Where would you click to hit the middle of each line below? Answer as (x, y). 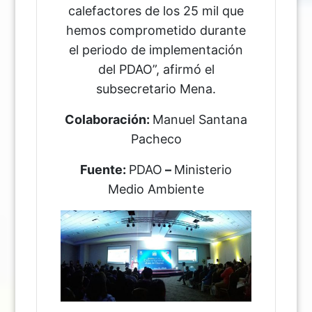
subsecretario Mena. (156, 89)
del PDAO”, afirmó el (156, 70)
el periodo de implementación (156, 50)
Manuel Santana (200, 120)
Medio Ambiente (156, 189)
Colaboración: (109, 120)
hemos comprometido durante (156, 31)
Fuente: (104, 170)
